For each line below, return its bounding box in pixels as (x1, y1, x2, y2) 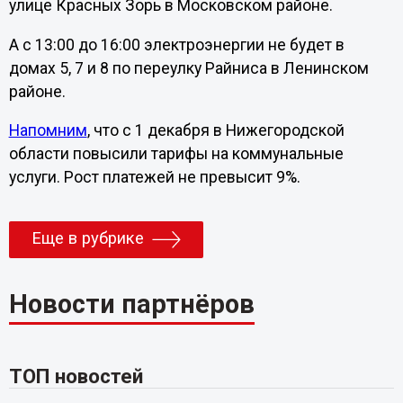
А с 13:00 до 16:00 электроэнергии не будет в (8, 35, 345, 54)
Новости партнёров (8, 289, 255, 320)
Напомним (8, 121, 87, 140)
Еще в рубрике (31, 228, 144, 249)
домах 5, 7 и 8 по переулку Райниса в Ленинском (8, 58, 369, 77)
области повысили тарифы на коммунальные (8, 145, 344, 164)
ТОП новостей (8, 364, 143, 389)
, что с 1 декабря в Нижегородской (86, 121, 345, 140)
